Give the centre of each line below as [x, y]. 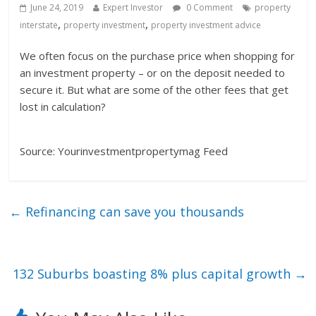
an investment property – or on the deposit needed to [153, 73]
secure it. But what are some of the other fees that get [154, 90]
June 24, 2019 [57, 8]
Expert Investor [133, 8]
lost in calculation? [63, 107]
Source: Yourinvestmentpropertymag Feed [124, 151]
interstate [39, 25]
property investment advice [206, 25]
